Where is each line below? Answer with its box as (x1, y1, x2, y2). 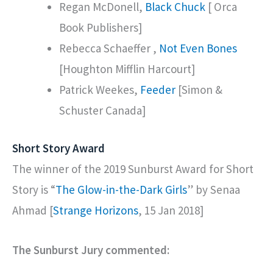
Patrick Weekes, (59, 82, 140, 97)
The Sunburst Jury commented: (12, 242, 169, 257)
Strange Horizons (53, 203, 138, 218)
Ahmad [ (12, 203, 53, 218)
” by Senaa (187, 182, 240, 197)
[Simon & (175, 82, 222, 97)
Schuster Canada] (59, 102, 146, 118)
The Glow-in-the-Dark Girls (55, 182, 187, 197)
